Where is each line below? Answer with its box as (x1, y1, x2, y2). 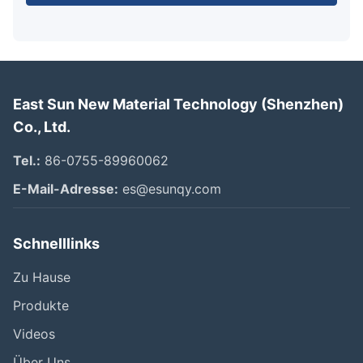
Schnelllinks (13, 235, 100, 253)
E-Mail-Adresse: (13, 181, 118, 198)
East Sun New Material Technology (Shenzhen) (13, 96, 344, 113)
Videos (13, 326, 55, 343)
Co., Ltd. (13, 118, 70, 136)
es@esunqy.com (118, 181, 221, 198)
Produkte (13, 297, 69, 314)
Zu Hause (13, 269, 70, 286)
